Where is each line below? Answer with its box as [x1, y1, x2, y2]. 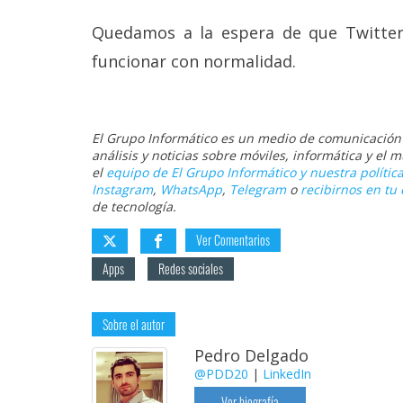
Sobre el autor [103, 314, 165, 334]
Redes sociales [158, 258, 223, 278]
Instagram [92, 180, 153, 198]
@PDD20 [193, 364, 248, 382]
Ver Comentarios [196, 229, 270, 249]
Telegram [229, 180, 286, 198]
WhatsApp [160, 180, 222, 198]
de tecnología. [92, 197, 176, 215]
